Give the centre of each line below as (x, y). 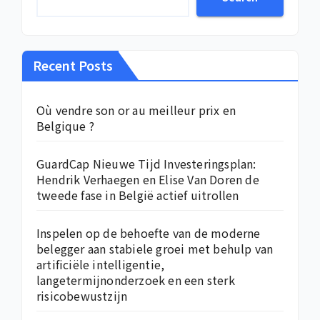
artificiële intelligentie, (101, 265)
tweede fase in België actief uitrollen (138, 195)
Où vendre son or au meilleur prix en (136, 110)
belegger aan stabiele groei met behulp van (155, 249)
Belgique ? (65, 126)
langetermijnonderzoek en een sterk (136, 280)
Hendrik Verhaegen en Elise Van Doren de (148, 180)
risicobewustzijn (82, 296)
